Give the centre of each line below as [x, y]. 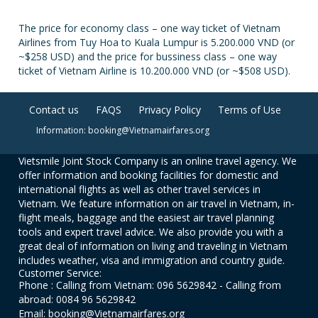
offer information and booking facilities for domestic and [149, 175]
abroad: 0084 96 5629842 [77, 299]
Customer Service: [60, 273]
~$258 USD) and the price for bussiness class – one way [148, 56]
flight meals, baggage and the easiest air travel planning [147, 218]
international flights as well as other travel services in [140, 189]
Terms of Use [249, 110]
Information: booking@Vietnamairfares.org [122, 130]
